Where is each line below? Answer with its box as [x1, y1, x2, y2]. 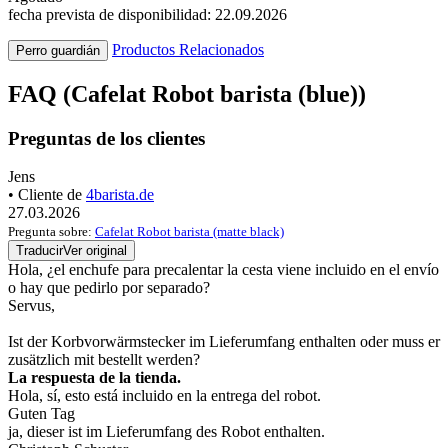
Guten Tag [8, 405, 75, 423]
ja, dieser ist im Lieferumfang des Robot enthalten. [8, 423, 325, 441]
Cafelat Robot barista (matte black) [95, 224, 284, 240]
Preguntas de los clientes [8, 127, 205, 149]
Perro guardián [16, 42, 100, 58]
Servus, [8, 297, 55, 315]
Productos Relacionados [112, 40, 264, 58]
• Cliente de [8, 186, 86, 204]
